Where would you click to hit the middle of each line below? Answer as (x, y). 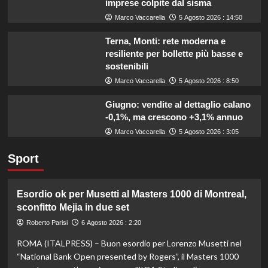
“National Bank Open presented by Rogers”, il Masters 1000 (127, 257)
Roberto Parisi (47, 223)
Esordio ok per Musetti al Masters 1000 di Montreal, (131, 194)
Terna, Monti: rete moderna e (165, 41)
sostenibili (127, 66)
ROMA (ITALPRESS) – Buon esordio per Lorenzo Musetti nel (129, 243)
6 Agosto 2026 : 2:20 (111, 223)
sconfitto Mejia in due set (73, 208)
